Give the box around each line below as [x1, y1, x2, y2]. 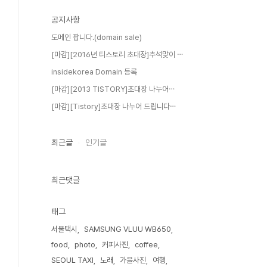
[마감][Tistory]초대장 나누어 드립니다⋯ [51, 102, 176, 111]
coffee [135, 240, 158, 249]
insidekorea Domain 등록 [51, 67, 137, 76]
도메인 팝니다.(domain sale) [51, 33, 142, 42]
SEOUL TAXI [51, 256, 94, 265]
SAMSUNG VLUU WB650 [84, 225, 171, 234]
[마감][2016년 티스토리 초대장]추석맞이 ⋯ [51, 50, 183, 59]
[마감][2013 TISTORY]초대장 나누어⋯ [51, 85, 175, 94]
